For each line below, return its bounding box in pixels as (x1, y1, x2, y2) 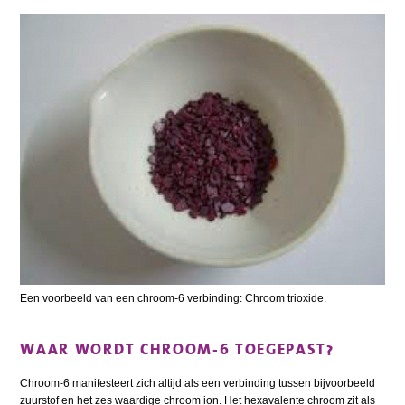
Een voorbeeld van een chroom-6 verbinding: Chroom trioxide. (20, 292, 327, 306)
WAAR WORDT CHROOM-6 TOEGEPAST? (20, 336, 334, 363)
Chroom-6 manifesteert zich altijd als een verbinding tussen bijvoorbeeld (20, 377, 376, 391)
